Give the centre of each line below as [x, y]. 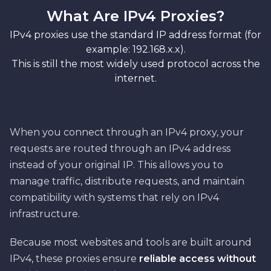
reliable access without [198, 259]
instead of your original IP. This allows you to [116, 165]
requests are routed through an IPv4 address [120, 149]
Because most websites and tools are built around [131, 243]
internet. [135, 79]
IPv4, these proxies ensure [74, 259]
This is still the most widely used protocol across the [135, 64]
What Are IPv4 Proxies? [135, 16]
